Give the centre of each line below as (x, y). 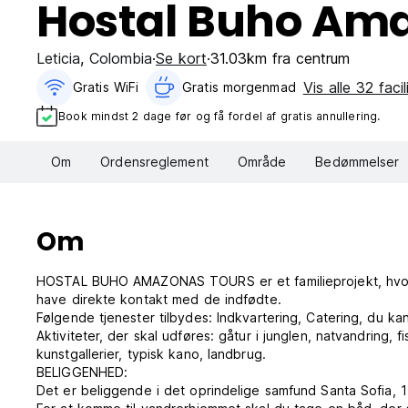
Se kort (181, 58)
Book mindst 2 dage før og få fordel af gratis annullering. (219, 116)
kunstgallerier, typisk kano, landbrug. (151, 354)
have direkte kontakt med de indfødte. (159, 300)
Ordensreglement (154, 162)
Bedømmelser (357, 162)
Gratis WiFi (106, 87)
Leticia (58, 58)
